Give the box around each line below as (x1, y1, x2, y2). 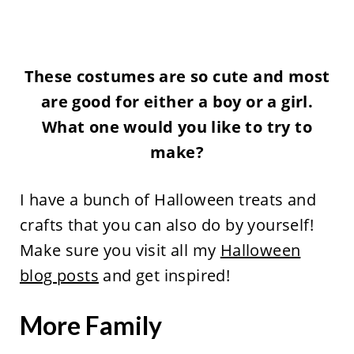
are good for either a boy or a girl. (40, 91, 314, 113)
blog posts (19, 265, 99, 287)
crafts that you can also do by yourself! (19, 214, 314, 236)
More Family (19, 310, 162, 341)
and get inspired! (98, 265, 231, 287)
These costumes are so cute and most (24, 66, 330, 88)
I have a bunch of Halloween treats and (19, 189, 317, 211)
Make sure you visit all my (19, 239, 220, 262)
